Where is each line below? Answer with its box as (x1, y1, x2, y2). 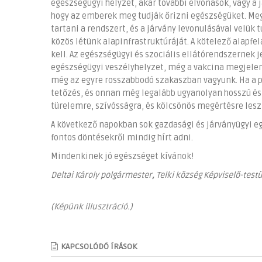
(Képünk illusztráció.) (51, 202, 133, 212)
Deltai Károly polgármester (51, 170, 152, 181)
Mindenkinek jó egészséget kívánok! (51, 151, 194, 162)
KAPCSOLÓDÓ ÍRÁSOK (61, 242, 137, 252)
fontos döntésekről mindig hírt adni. (51, 133, 193, 143)
